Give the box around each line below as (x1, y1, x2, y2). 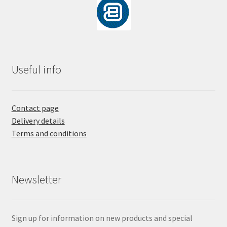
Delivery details (11, 116, 65, 126)
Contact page (11, 103, 59, 113)
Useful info (11, 62, 61, 77)
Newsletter (11, 172, 61, 186)
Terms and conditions (11, 128, 87, 139)
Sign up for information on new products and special (11, 212, 193, 223)
